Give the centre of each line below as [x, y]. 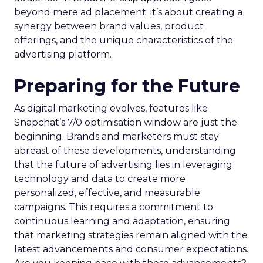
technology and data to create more [100, 178]
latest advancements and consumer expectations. [131, 249]
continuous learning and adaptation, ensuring [122, 221]
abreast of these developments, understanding [125, 150]
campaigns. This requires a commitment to [114, 207]
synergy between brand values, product [109, 26]
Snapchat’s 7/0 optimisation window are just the [126, 122]
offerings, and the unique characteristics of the [124, 40]
